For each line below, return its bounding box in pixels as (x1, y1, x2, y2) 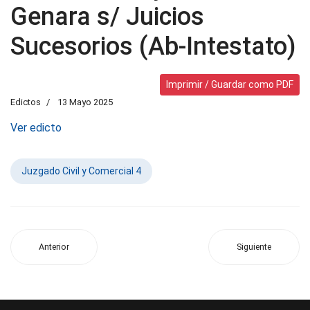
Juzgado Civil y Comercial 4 (21, 165, 141, 176)
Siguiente (237, 241, 271, 252)
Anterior (39, 241, 69, 252)
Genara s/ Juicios (10, 2, 204, 31)
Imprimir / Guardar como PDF (166, 79, 293, 90)
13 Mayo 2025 (57, 97, 113, 107)
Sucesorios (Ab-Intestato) (10, 32, 296, 61)
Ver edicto (10, 121, 62, 134)
